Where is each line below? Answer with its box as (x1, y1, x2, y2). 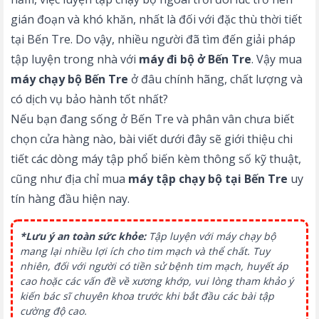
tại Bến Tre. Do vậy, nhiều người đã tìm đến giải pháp (11, 31, 296, 47)
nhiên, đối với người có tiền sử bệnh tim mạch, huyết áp (20, 259, 288, 273)
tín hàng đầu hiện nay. (11, 191, 130, 206)
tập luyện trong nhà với (11, 51, 139, 67)
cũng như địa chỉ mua (11, 171, 128, 187)
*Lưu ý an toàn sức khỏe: (20, 229, 146, 243)
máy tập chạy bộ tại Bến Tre (128, 171, 288, 187)
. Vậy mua (251, 51, 302, 67)
